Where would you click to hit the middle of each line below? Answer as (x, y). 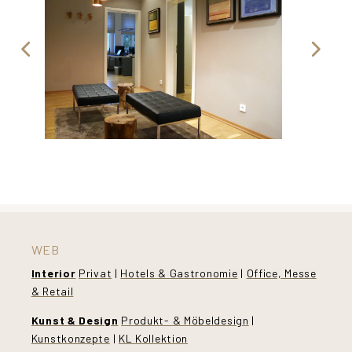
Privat (95, 273)
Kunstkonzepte (70, 339)
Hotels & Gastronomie (179, 273)
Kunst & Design (75, 321)
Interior (53, 273)
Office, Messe (281, 273)
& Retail (52, 291)
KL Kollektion (153, 339)
